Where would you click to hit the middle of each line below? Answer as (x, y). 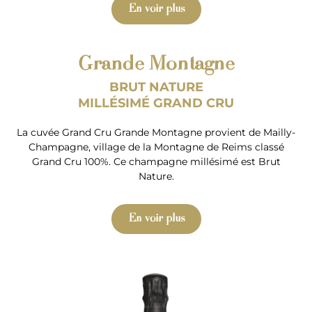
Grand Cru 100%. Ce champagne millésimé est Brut (156, 161)
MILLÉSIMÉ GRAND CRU (156, 103)
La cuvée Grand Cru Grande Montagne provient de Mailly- (156, 132)
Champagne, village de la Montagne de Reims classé (156, 147)
